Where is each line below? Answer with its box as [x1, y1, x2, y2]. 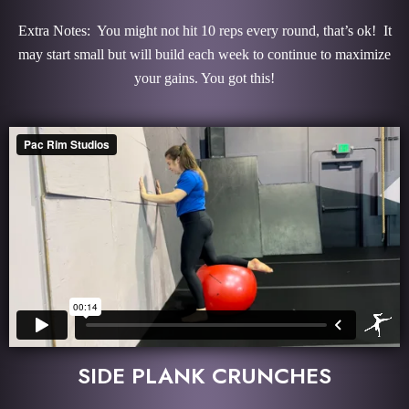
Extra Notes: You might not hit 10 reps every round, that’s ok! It [17, 22, 392, 38]
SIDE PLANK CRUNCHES [78, 359, 331, 392]
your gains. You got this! [134, 69, 275, 86]
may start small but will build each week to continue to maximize [18, 46, 391, 62]
